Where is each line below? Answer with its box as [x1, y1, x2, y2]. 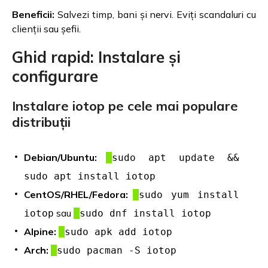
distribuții [12, 113, 71, 130]
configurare [12, 66, 98, 86]
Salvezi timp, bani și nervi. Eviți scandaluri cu [54, 8, 256, 20]
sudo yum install [139, 188, 239, 200]
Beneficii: [12, 8, 54, 20]
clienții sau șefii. [12, 22, 81, 35]
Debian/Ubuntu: [24, 151, 97, 163]
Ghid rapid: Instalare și [12, 47, 181, 67]
